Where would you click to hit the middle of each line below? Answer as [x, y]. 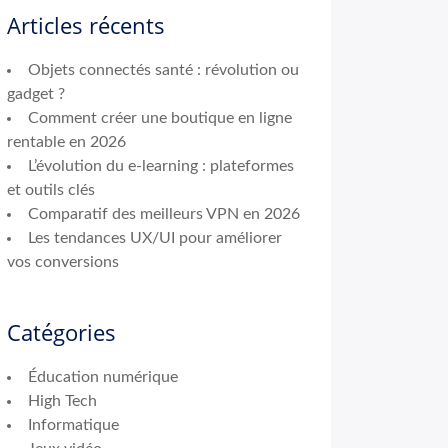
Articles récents [86, 25]
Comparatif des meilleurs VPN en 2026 [164, 214]
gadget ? [36, 94]
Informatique [73, 425]
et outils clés [51, 190]
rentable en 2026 [66, 142]
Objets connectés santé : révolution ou [163, 70]
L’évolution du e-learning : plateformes [161, 166]
